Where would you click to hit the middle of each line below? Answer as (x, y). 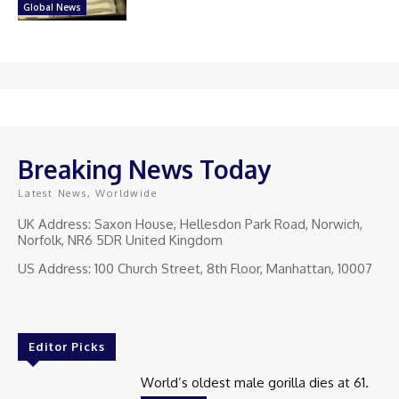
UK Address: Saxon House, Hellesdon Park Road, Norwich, (190, 224)
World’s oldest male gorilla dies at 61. (255, 382)
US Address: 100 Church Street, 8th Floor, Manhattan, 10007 (195, 268)
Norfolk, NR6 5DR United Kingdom (120, 240)
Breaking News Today (144, 169)
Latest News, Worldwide (88, 193)
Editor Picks (67, 346)
